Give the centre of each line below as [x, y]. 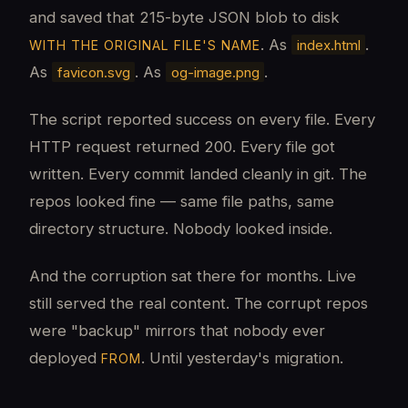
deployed [65, 358]
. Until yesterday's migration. [242, 358]
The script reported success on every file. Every [202, 119]
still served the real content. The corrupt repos [199, 304]
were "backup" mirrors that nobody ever [177, 331]
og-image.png [215, 72]
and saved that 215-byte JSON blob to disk [184, 17]
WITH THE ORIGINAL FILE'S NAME [145, 45]
